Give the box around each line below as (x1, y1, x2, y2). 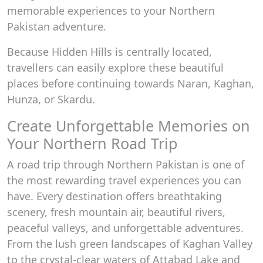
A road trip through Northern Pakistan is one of (7, 157, 244, 171)
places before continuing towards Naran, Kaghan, (7, 76, 254, 90)
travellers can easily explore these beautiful (7, 60, 224, 75)
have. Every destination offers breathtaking (7, 189, 222, 203)
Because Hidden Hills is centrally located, (7, 45, 212, 59)
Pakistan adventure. (7, 19, 106, 33)
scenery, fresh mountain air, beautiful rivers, (7, 205, 225, 219)
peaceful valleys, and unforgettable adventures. (7, 221, 244, 235)
